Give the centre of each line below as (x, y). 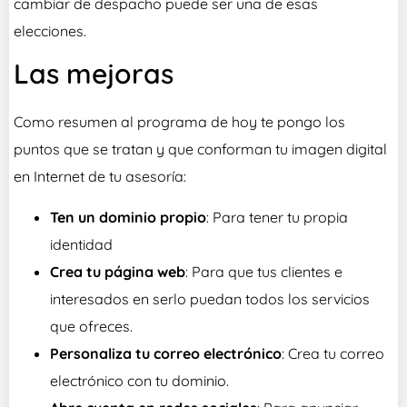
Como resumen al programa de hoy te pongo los (179, 122)
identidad (81, 244)
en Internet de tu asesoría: (100, 177)
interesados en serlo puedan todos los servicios (210, 298)
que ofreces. (91, 326)
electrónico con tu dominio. (139, 380)
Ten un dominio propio (128, 217)
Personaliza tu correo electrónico (166, 353)
